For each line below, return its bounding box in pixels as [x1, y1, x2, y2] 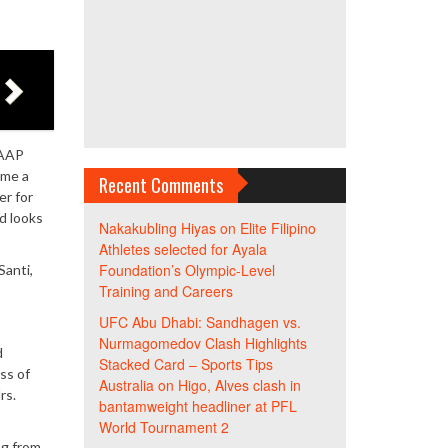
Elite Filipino [239, 218, 316, 238]
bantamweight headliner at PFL [98, 396, 297, 416]
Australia [98, 375, 154, 395]
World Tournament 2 [98, 417, 229, 437]
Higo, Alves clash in [177, 375, 301, 395]
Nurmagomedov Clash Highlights [98, 333, 307, 353]
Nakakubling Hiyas [98, 218, 216, 238]
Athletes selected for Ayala [98, 239, 267, 259]
